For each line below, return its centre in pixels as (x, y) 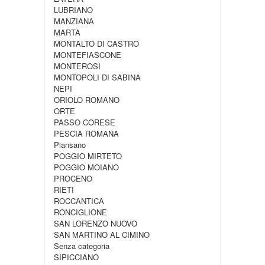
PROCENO (73, 178)
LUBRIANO (73, 10)
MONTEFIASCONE (88, 55)
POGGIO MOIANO (86, 167)
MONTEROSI (77, 66)
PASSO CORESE (85, 122)
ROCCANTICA (79, 201)
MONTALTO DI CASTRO (96, 43)
